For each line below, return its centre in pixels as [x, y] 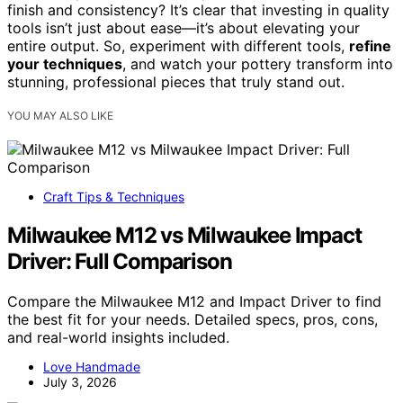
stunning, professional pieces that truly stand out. [176, 82]
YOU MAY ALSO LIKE [60, 116]
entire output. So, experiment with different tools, [178, 46]
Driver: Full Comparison [120, 262]
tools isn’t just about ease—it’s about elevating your [184, 28]
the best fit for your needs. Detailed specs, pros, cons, [193, 320]
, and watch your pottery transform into [258, 64]
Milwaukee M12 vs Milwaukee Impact [184, 236]
